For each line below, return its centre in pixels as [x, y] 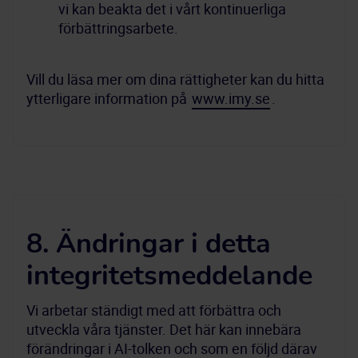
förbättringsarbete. [118, 28]
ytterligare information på [108, 98]
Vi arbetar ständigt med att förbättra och [154, 310]
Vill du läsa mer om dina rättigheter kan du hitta [175, 79]
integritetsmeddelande [169, 276]
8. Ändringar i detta [149, 245]
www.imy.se [231, 98]
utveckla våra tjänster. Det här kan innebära [164, 329]
